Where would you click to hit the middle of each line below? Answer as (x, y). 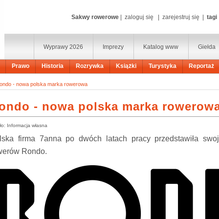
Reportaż (201, 66)
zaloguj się (139, 17)
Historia (53, 66)
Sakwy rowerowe (95, 17)
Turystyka (163, 66)
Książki (126, 66)
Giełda (207, 47)
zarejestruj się (181, 17)
